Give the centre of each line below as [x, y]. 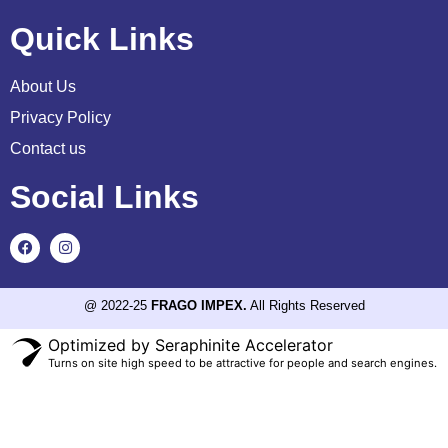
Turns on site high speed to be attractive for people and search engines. [242, 363]
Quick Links [102, 38]
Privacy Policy [60, 117]
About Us [43, 86]
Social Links [104, 196]
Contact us [48, 148]
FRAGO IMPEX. [198, 305]
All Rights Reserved [305, 305]
